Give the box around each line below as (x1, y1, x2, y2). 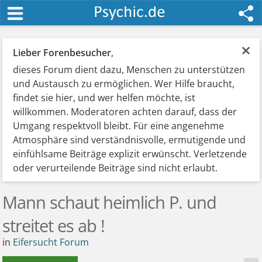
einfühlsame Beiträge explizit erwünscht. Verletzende (13, 147, 247, 160)
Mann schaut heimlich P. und (2, 191, 217, 213)
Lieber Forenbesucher (13, 46, 112, 59)
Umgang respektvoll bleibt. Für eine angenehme (13, 119, 225, 132)
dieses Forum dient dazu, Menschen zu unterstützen (13, 63, 246, 76)
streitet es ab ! (2, 214, 105, 237)
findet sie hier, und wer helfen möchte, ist (13, 91, 196, 104)
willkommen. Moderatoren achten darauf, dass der (13, 105, 237, 118)
